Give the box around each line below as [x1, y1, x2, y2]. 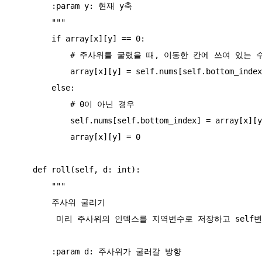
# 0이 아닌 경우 [14, 99, 70, 109]
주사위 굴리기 [14, 197, 51, 207]
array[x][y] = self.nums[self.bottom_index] [14, 66, 70, 76]
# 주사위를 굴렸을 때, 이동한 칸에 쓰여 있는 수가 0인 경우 [14, 50, 70, 60]
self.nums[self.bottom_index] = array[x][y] [14, 115, 70, 125]
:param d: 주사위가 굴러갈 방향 [14, 246, 51, 256]
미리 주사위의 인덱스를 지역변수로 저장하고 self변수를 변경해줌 [14, 213, 56, 223]
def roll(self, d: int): [14, 164, 33, 174]
